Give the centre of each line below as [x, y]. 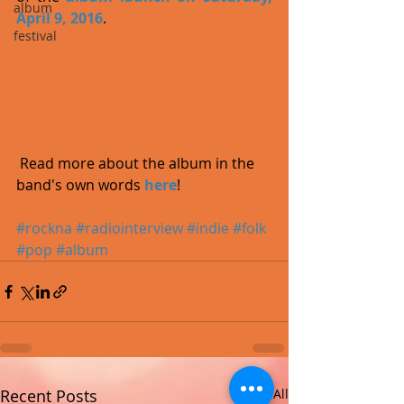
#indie [208, 229]
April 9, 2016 [60, 18]
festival [35, 36]
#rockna [44, 229]
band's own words [80, 185]
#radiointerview [129, 229]
